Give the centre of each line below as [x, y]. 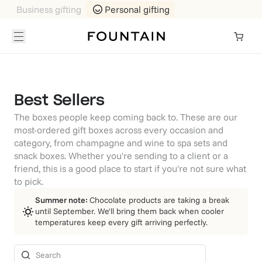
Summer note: [62, 200]
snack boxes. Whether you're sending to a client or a [121, 156]
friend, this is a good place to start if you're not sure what [130, 168]
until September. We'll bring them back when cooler [130, 211]
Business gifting [49, 9]
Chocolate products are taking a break [159, 200]
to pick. [29, 181]
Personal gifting [137, 9]
